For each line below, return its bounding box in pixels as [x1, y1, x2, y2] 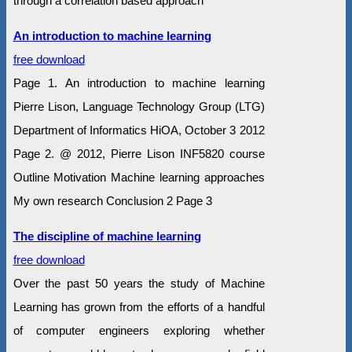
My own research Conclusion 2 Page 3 [13, 194, 212, 208]
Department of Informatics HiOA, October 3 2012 [13, 123, 265, 137]
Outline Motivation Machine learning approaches [13, 170, 265, 185]
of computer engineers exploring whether [13, 324, 265, 338]
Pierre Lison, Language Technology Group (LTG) [13, 100, 265, 114]
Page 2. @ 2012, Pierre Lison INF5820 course [13, 147, 265, 161]
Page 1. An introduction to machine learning [13, 76, 265, 90]
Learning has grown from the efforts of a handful [13, 300, 265, 314]
